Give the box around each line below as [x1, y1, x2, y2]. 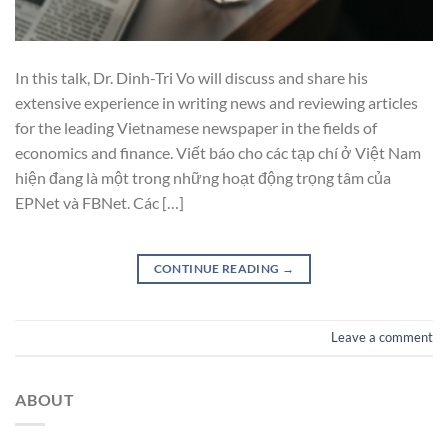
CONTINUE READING [153, 261, 282, 277]
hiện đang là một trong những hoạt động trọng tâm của [15, 168, 391, 188]
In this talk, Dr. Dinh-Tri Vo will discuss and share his [15, 68, 368, 88]
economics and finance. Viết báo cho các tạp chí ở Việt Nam [15, 143, 421, 163]
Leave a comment [331, 329, 433, 346]
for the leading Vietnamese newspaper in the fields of [15, 118, 377, 138]
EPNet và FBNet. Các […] [15, 193, 184, 213]
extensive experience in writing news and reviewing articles [15, 93, 418, 113]
